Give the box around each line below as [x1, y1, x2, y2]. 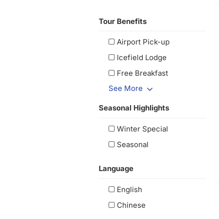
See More [109, 84, 143, 93]
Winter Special [117, 124, 169, 133]
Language [99, 164, 133, 173]
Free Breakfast [117, 68, 169, 78]
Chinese [117, 200, 146, 210]
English [117, 184, 143, 194]
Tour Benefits [99, 16, 147, 26]
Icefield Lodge [117, 53, 167, 63]
